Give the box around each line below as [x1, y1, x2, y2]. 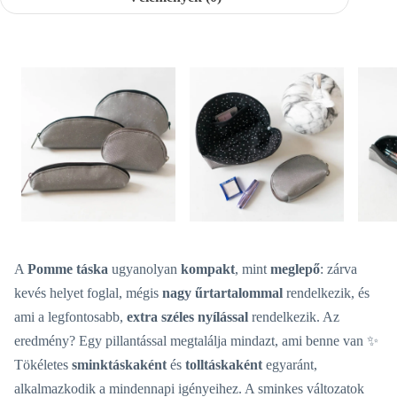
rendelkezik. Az [248, 308, 339, 324]
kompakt [181, 261, 235, 276]
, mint [235, 261, 270, 276]
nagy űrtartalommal [162, 284, 283, 300]
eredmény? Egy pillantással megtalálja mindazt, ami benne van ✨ [14, 332, 378, 348]
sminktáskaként [72, 356, 167, 372]
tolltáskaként [185, 356, 262, 372]
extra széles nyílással [127, 308, 248, 324]
